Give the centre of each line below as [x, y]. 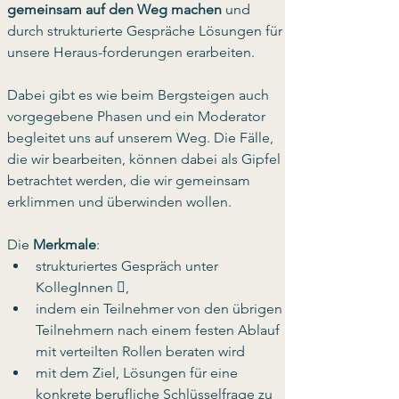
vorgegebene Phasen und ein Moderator [138, 116]
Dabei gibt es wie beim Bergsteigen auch [140, 95]
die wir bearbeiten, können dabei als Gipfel [146, 159]
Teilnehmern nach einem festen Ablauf [159, 330]
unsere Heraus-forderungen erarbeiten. [133, 52]
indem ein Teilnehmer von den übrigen [161, 309]
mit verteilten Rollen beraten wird [142, 351]
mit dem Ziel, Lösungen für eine [138, 373]
